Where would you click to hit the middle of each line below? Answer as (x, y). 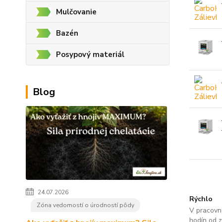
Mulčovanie (76, 12)
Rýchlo (201, 199)
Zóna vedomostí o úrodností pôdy (85, 205)
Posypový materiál (90, 55)
